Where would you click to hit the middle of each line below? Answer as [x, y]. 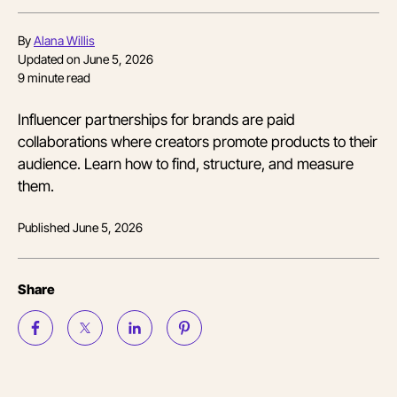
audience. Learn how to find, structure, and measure [186, 163]
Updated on [51, 58]
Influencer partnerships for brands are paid [156, 119]
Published [45, 227]
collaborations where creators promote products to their [198, 141]
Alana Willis [64, 40]
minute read [58, 77]
